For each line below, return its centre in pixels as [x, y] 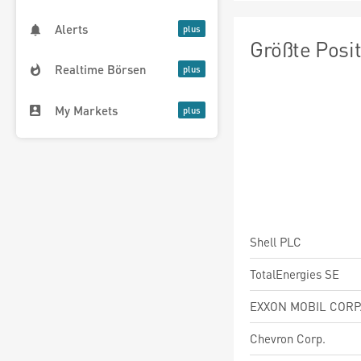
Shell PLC [276, 242]
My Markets [86, 110]
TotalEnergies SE [295, 274]
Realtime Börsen [101, 70]
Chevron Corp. [288, 338]
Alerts [71, 29]
